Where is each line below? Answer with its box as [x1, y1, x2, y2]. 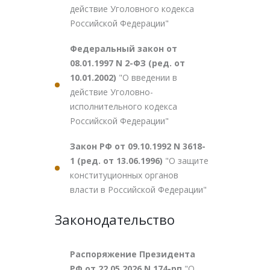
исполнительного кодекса [70, 101, 177, 112]
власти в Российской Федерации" [70, 184, 207, 195]
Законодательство [55, 210, 175, 228]
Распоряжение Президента [70, 248, 195, 260]
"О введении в [119, 72, 177, 83]
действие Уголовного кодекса [70, 3, 194, 14]
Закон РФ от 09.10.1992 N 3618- [70, 140, 206, 152]
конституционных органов [70, 169, 178, 181]
